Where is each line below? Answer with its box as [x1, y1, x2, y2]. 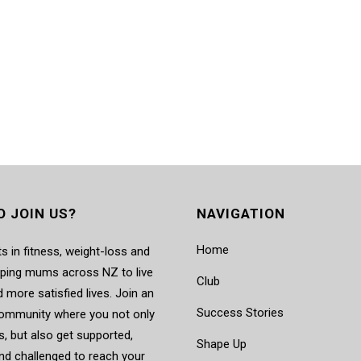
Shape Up [197, 336, 247, 351]
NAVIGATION [197, 205, 285, 222]
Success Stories [197, 305, 284, 320]
